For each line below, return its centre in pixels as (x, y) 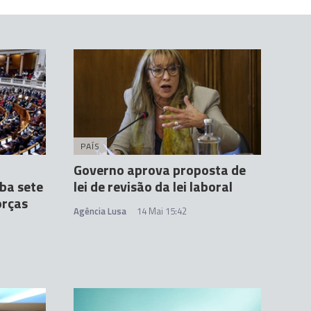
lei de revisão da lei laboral (153, 187)
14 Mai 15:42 (162, 211)
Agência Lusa (100, 211)
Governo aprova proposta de (160, 170)
